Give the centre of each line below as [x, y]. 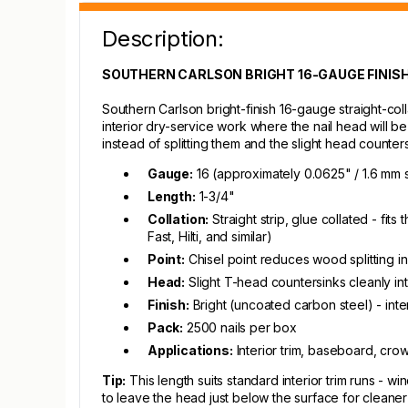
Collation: [178, 219]
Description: [163, 39]
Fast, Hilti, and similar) [210, 236]
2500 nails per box [240, 327]
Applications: [190, 350]
